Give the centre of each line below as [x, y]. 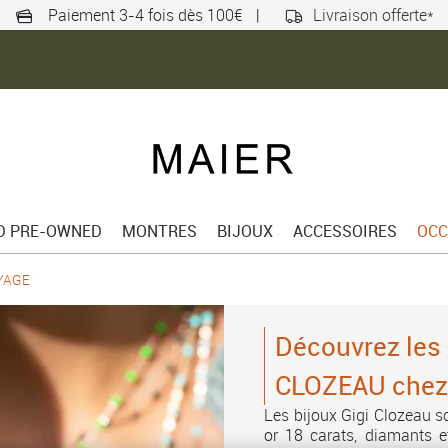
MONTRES [159, 231]
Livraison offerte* [373, 15]
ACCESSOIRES [344, 231]
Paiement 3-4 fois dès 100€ [145, 15]
